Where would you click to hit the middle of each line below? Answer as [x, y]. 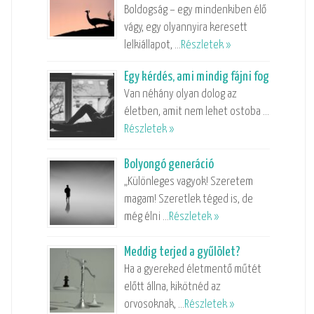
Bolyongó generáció [169, 164]
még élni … [146, 217]
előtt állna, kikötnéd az [172, 287]
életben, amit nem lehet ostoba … [196, 111]
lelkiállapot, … [152, 45]
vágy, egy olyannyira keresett [185, 27]
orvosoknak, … [154, 304]
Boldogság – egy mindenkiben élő [195, 10]
